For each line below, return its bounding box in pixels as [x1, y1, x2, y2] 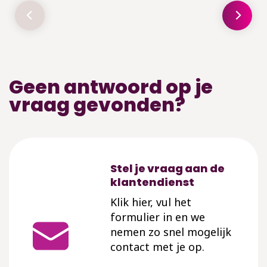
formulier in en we [110, 209, 205, 224]
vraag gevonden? [9, 91, 185, 118]
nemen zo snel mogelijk [110, 224, 231, 239]
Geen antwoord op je [9, 73, 213, 100]
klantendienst [110, 174, 194, 190]
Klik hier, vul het [110, 194, 191, 209]
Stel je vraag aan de [110, 160, 225, 176]
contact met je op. [110, 239, 204, 254]
